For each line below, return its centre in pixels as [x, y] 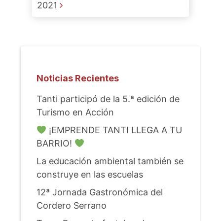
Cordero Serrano [71, 205]
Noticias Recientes [77, 78]
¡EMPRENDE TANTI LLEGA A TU [114, 130]
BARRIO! [55, 143]
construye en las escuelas [90, 174]
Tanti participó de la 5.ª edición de [108, 99]
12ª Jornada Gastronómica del [99, 192]
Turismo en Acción [75, 112]
